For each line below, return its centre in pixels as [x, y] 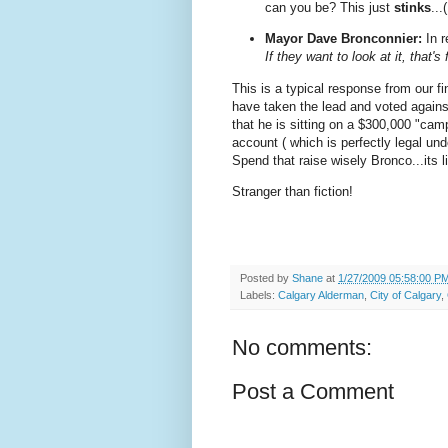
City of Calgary [405, 295]
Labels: [259, 295]
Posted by [266, 278]
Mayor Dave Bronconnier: [343, 39]
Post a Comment [313, 392]
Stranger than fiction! [292, 191]
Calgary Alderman [321, 295]
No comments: [302, 348]
